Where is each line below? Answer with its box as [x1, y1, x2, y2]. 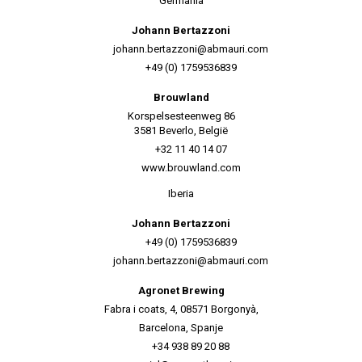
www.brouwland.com [141, 162, 241, 174]
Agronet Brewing [137, 284, 225, 297]
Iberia [168, 187, 194, 200]
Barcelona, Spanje [139, 322, 223, 334]
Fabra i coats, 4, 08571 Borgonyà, [103, 303, 259, 315]
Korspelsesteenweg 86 [127, 110, 235, 122]
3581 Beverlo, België [134, 124, 228, 137]
